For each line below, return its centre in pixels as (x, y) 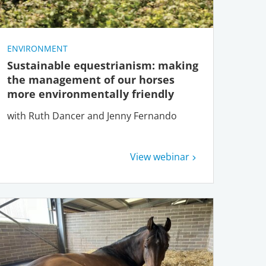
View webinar (159, 157)
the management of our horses (91, 80)
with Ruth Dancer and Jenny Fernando (92, 116)
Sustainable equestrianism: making (102, 66)
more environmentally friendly (92, 94)
